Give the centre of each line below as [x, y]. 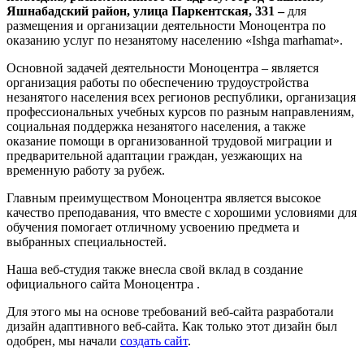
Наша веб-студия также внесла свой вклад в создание [155, 269]
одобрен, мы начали [63, 340]
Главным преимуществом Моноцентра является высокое [164, 197]
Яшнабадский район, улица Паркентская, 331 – [145, 11]
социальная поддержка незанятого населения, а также [156, 126]
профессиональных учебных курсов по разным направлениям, [180, 111]
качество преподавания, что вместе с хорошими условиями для [182, 212]
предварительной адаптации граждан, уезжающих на [154, 155]
